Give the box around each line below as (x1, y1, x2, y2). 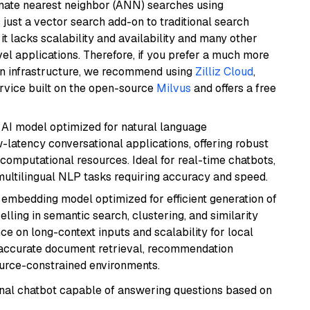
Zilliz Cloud (195, 64, 253, 79)
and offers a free (191, 81, 276, 95)
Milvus (156, 81, 191, 95)
